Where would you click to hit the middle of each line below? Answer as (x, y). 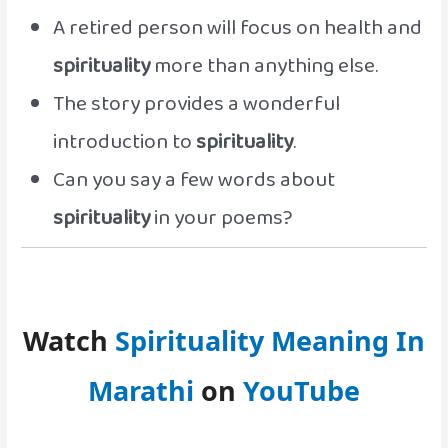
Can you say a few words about (193, 179)
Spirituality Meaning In (270, 340)
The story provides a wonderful (196, 103)
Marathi (141, 390)
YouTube (301, 390)
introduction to (124, 141)
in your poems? (221, 217)
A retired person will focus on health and (237, 27)
